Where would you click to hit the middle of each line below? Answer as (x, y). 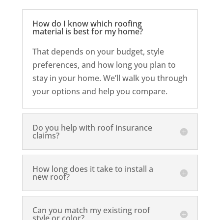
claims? (46, 135)
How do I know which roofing (87, 23)
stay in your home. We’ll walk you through (110, 78)
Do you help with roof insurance (92, 127)
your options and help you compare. (100, 91)
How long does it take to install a (93, 169)
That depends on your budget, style (98, 51)
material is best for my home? (87, 31)
